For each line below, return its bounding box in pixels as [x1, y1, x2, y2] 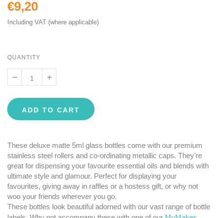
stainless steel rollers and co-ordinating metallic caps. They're [7, 151, 202, 160]
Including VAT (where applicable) [7, 18, 99, 26]
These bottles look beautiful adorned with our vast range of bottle [7, 202, 210, 211]
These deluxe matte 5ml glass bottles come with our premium [7, 141, 202, 150]
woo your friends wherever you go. [7, 192, 117, 201]
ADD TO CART [22, 106, 80, 114]
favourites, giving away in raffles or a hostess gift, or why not [7, 182, 198, 191]
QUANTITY [7, 54, 40, 61]
